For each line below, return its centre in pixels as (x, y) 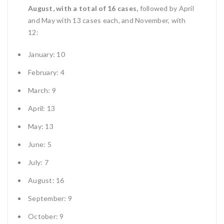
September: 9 (50, 198)
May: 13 (41, 126)
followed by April (166, 8)
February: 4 (46, 72)
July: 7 (38, 162)
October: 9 (46, 216)
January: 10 (46, 54)
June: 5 (40, 144)
